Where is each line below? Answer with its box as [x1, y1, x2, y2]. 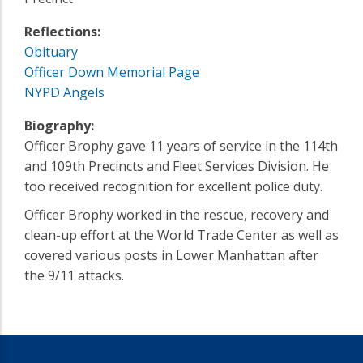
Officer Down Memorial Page [24, 62, 199, 81]
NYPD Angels [24, 83, 105, 101]
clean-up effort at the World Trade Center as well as [24, 225, 339, 244]
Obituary [24, 42, 78, 61]
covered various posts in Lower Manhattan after [24, 246, 318, 264]
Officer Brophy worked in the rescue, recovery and [24, 205, 329, 224]
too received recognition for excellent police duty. [24, 177, 322, 195]
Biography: [24, 116, 94, 135]
